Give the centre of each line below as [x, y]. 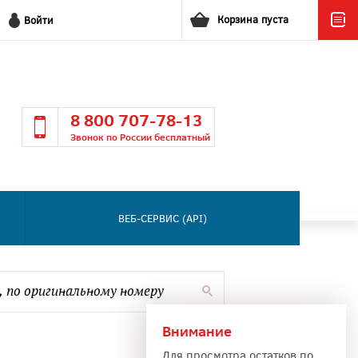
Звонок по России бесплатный [141, 137]
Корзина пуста [253, 19]
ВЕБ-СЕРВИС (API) [162, 218]
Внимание [197, 331]
